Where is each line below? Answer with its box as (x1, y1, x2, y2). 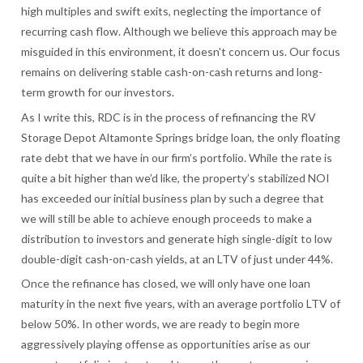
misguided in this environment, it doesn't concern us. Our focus (21, 44, 341, 58)
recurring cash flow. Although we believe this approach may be (21, 23, 338, 38)
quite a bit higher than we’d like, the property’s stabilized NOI (21, 170, 331, 185)
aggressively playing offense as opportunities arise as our (21, 337, 311, 352)
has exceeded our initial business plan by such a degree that (21, 190, 325, 205)
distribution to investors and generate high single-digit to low (21, 231, 333, 246)
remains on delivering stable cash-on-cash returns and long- (21, 64, 323, 79)
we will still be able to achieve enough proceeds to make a (21, 211, 313, 225)
